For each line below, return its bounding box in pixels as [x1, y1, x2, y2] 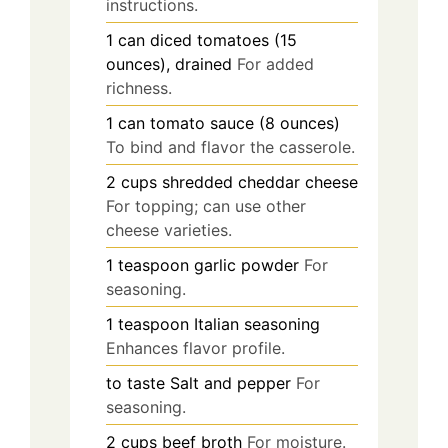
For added [237, 54, 314, 75]
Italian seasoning [194, 314, 320, 335]
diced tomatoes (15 [150, 30, 297, 51]
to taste [106, 373, 165, 394]
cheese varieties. [106, 220, 232, 241]
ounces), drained [106, 54, 232, 75]
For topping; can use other [106, 196, 306, 217]
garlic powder [194, 255, 299, 276]
